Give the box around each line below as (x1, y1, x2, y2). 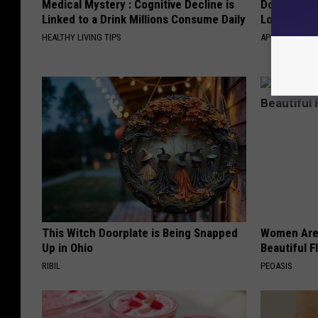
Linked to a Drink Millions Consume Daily (42, 12, 246, 27)
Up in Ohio (42, 241, 93, 256)
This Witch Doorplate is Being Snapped (42, 226, 238, 241)
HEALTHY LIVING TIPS (42, 32, 121, 43)
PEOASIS (261, 261, 293, 272)
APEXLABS (261, 32, 300, 43)
